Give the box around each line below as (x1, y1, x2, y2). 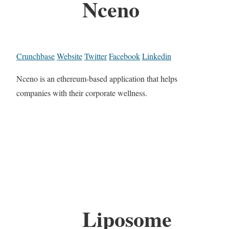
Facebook (109, 51, 140, 62)
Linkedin (142, 51, 171, 62)
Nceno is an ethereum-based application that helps (16, 73, 177, 84)
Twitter (84, 51, 107, 62)
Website (57, 51, 82, 62)
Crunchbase (16, 51, 55, 62)
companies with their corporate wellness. (16, 87, 147, 99)
